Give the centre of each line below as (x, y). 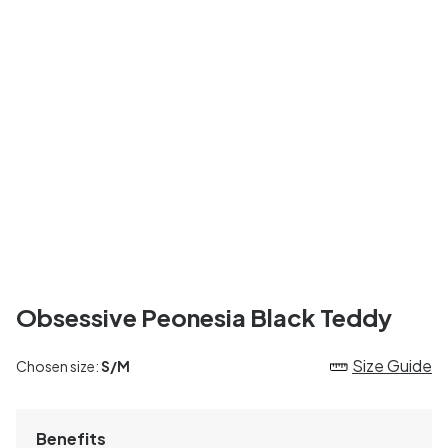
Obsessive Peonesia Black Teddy (204, 316)
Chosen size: (57, 365)
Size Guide (392, 365)
